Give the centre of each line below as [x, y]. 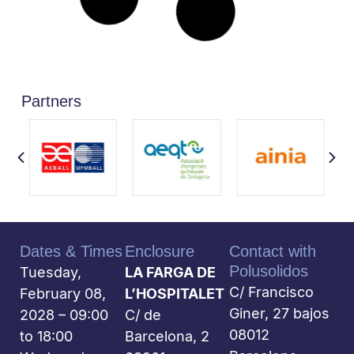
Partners [51, 102]
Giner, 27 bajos [280, 314]
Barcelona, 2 [167, 337]
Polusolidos [269, 271]
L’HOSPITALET [174, 294]
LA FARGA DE [170, 273]
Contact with [273, 252]
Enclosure [159, 252]
